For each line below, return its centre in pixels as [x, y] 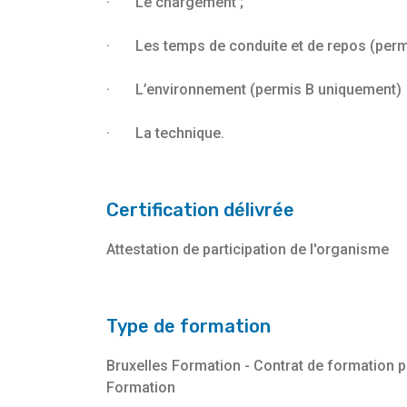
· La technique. [165, 134]
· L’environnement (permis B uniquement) [254, 90]
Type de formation [189, 327]
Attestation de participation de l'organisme [248, 250]
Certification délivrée [200, 210]
